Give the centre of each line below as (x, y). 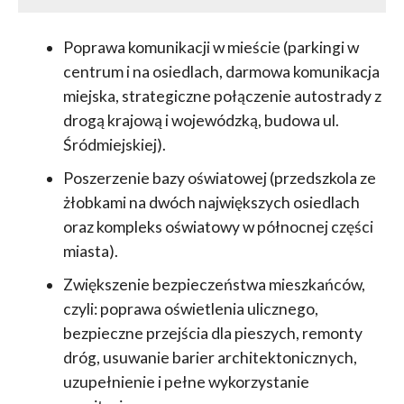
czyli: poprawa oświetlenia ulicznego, (190, 309)
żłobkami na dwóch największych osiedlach (211, 203)
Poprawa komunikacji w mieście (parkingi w (211, 48)
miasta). (90, 252)
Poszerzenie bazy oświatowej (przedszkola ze (219, 179)
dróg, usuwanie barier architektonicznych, (210, 358)
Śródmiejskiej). (114, 145)
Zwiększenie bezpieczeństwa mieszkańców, (214, 285)
